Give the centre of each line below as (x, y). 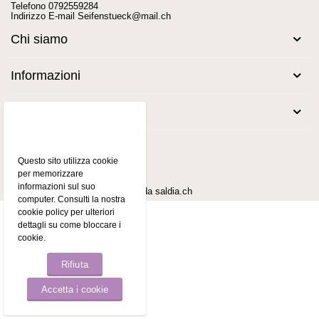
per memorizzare (51, 174)
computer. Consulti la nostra (72, 199)
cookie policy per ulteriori (67, 212)
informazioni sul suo (57, 187)
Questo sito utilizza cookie (68, 161)
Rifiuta (75, 265)
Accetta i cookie (75, 289)
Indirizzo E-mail (45, 16)
